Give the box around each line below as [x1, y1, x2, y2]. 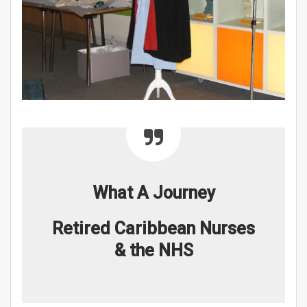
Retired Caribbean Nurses [52, 219, 255, 239]
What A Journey [92, 183, 215, 204]
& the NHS [114, 241, 193, 261]
